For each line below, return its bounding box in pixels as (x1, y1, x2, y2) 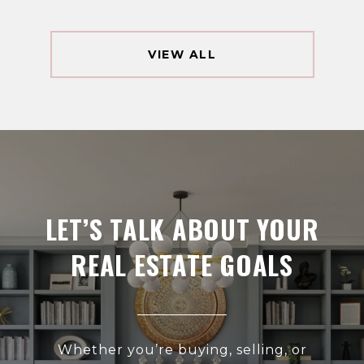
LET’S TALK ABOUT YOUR (45, 210, 319, 249)
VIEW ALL (148, 47, 216, 63)
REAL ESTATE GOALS (71, 245, 293, 284)
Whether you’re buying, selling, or (57, 342, 307, 358)
